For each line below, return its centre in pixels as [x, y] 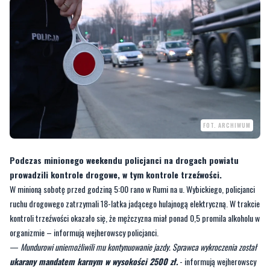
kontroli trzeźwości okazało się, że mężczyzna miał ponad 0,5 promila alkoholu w [135, 218]
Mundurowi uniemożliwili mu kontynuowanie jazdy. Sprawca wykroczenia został [139, 246]
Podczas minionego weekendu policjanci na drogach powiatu [124, 160]
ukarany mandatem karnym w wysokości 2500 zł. [94, 261]
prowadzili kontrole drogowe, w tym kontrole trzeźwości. [116, 174]
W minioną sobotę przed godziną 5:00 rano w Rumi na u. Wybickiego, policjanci [132, 189]
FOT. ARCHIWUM [227, 125]
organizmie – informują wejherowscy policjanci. [84, 232]
